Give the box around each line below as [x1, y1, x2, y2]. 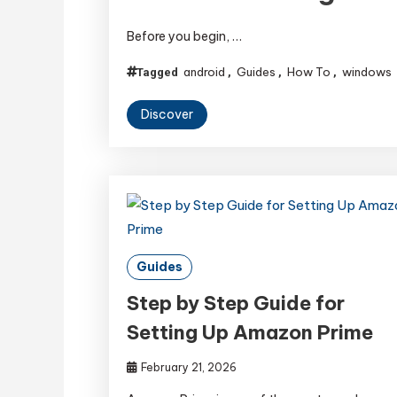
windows [342, 65, 393, 80]
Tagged [136, 66, 182, 80]
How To [287, 65, 331, 80]
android [183, 65, 226, 80]
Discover [141, 106, 194, 123]
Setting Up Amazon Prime [127, 320, 374, 346]
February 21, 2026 [141, 361, 237, 375]
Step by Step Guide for [127, 291, 346, 316]
